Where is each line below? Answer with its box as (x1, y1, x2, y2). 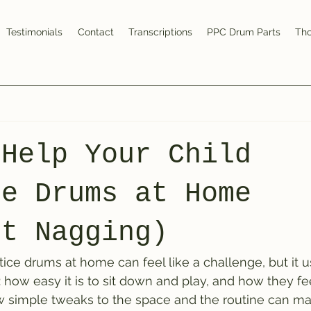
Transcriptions (128, 26, 192, 37)
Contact (77, 26, 114, 37)
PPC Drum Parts (206, 26, 280, 37)
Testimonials (6, 26, 62, 37)
